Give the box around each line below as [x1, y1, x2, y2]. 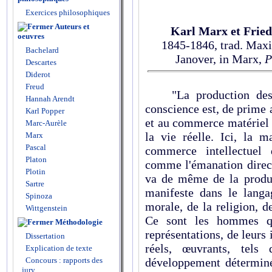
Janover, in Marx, [175, 52, 265, 66]
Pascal [24, 143, 46, 152]
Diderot [24, 70, 50, 79]
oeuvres [18, 32, 44, 41]
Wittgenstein [24, 203, 67, 212]
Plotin [24, 167, 46, 176]
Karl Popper [24, 106, 64, 115]
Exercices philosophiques [24, 8, 110, 17]
